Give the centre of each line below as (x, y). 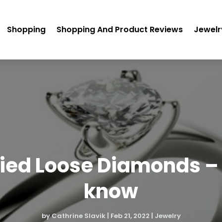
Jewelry (167, 216)
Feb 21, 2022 (130, 216)
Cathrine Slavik (78, 216)
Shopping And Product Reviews (120, 29)
